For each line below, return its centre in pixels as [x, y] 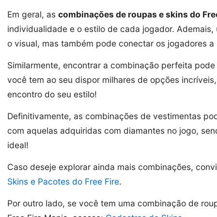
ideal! [18, 145]
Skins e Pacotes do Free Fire [63, 181]
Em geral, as [33, 14]
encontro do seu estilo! [52, 94]
